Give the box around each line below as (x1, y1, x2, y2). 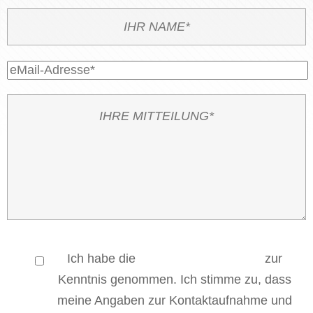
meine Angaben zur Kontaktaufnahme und (57, 293, 292, 308)
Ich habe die (66, 252, 139, 266)
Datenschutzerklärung (138, 252, 261, 266)
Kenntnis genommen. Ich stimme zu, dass (57, 272, 291, 287)
